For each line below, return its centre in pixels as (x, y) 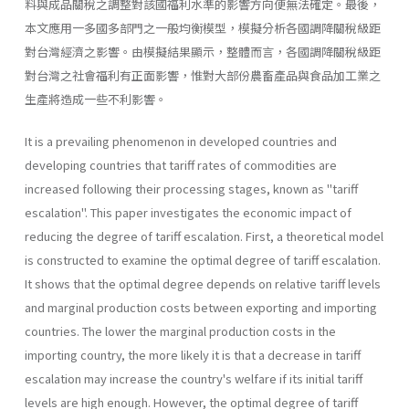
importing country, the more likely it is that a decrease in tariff (193, 354)
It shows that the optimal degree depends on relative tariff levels (203, 283)
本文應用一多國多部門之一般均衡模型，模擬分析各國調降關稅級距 (203, 27)
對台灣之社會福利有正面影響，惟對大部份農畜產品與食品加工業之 (203, 75)
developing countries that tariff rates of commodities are (181, 164)
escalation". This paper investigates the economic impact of (188, 212)
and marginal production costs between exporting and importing (201, 307)
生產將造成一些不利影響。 (96, 99)
